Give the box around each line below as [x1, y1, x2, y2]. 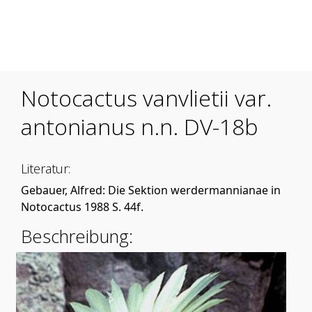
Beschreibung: [21, 224, 133, 249]
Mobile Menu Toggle [18, 26, 126, 42]
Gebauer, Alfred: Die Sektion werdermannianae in [21, 182, 281, 198]
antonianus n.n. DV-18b [21, 111, 258, 141]
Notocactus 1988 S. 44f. [21, 198, 143, 214]
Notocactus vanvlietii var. [21, 82, 272, 113]
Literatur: [21, 159, 70, 177]
